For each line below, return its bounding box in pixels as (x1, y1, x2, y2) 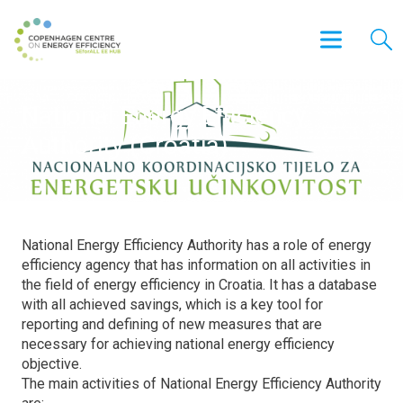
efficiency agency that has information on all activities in (22, 256, 371, 273)
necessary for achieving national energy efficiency (22, 336, 335, 353)
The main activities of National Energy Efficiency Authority (22, 375, 381, 392)
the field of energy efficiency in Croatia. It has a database (22, 276, 377, 293)
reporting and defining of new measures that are (22, 316, 322, 333)
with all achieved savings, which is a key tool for (22, 296, 323, 313)
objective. (22, 355, 82, 372)
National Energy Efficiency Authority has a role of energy (22, 237, 372, 254)
